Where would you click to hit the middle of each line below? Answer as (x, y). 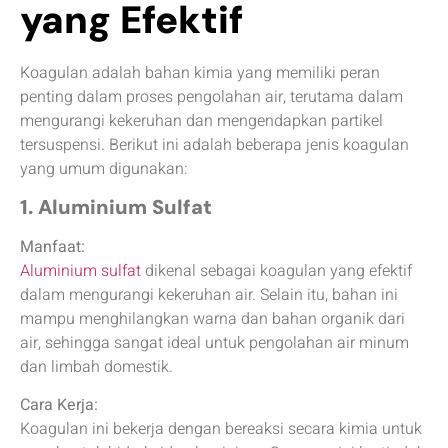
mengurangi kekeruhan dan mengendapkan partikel (201, 120)
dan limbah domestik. (96, 366)
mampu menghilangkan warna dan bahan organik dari (212, 318)
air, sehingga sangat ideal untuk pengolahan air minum (214, 342)
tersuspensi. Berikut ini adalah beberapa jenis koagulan (214, 144)
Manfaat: (52, 246)
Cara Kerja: (59, 405)
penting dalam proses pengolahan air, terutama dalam (211, 96)
